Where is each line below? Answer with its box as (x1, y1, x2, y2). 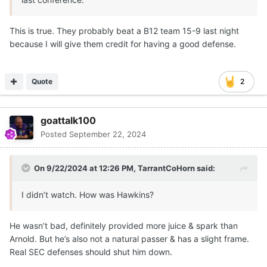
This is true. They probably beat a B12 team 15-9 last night (10, 25, 239, 36)
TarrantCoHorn (138, 163, 195, 173)
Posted (41, 129, 69, 139)
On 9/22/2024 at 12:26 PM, (34, 163, 138, 173)
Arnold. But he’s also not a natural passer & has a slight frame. (10, 233, 249, 244)
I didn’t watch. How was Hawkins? (21, 189, 154, 200)
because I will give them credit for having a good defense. (10, 38, 236, 49)
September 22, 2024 (69, 129, 146, 139)
